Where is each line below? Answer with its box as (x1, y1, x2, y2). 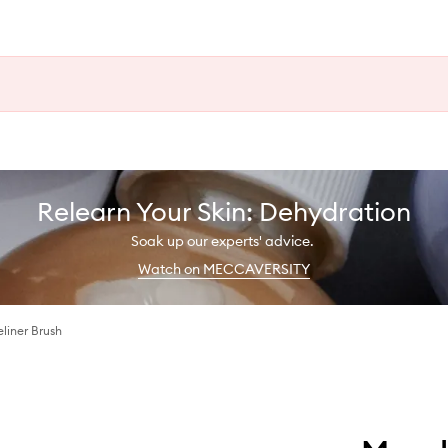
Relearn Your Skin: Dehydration (37, 194, 411, 228)
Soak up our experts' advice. (131, 231, 317, 250)
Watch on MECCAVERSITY (138, 259, 310, 278)
